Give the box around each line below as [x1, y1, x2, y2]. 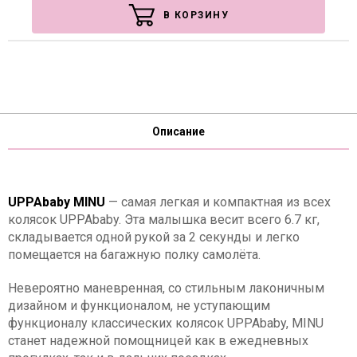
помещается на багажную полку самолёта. [8, 247, 261, 262]
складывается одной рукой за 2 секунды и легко [8, 229, 300, 245]
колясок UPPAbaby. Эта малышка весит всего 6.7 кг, [8, 212, 320, 227]
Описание [152, 124, 205, 138]
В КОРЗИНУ [163, 10, 229, 21]
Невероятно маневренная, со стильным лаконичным [8, 280, 324, 296]
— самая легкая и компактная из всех [108, 194, 331, 210]
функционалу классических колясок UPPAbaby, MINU [8, 316, 324, 331]
